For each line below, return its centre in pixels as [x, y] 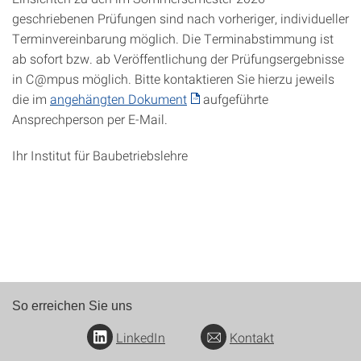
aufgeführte [234, 99]
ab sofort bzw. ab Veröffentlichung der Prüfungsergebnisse [178, 58]
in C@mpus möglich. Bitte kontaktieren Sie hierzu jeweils [173, 79]
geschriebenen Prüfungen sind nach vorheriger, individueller [180, 18]
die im [31, 99]
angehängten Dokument [118, 99]
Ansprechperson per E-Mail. [90, 119]
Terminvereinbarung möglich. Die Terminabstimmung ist [173, 38]
